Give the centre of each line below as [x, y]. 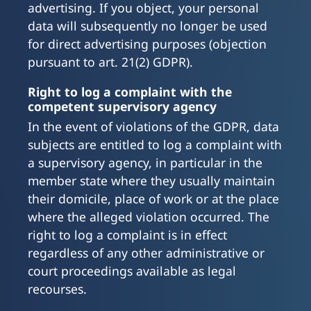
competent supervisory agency [122, 107]
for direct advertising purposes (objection [147, 44]
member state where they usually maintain [151, 181]
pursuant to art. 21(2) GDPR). [110, 62]
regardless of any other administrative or [146, 253]
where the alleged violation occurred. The [149, 217]
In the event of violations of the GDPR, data [153, 127]
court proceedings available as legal [132, 271]
